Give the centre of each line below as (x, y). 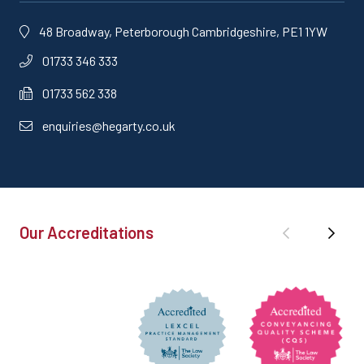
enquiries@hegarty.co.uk (109, 126)
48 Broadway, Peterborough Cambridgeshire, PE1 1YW (183, 32)
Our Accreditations (87, 233)
